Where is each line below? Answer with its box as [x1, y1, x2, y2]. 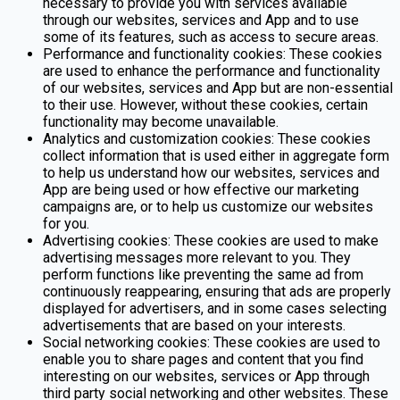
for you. [43, 214, 89, 232]
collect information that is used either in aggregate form [43, 146, 389, 164]
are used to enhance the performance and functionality [43, 62, 380, 79]
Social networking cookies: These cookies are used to [43, 333, 380, 351]
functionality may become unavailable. [43, 112, 279, 130]
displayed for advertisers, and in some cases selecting [43, 299, 387, 317]
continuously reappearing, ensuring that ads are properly [43, 282, 391, 300]
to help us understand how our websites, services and [43, 163, 379, 181]
